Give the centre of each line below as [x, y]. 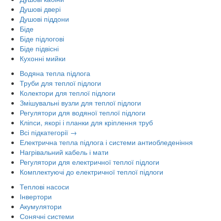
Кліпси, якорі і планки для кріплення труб [86, 122]
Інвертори [36, 196]
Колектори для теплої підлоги [68, 92]
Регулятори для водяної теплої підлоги [83, 112]
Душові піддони [44, 18]
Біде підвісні [39, 48]
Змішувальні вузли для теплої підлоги [80, 102]
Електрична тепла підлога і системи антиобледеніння [106, 142]
